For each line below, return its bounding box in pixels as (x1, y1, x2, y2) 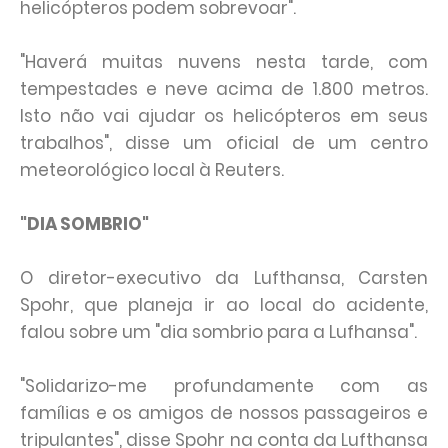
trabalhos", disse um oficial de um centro (20, 131, 428, 155)
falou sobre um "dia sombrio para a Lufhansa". (20, 320, 417, 344)
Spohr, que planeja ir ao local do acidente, (20, 293, 428, 317)
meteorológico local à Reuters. (20, 158, 284, 182)
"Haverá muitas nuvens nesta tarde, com (20, 50, 428, 74)
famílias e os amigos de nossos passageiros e (20, 401, 428, 425)
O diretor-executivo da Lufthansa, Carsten (20, 266, 428, 290)
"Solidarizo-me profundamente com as (20, 374, 428, 398)
